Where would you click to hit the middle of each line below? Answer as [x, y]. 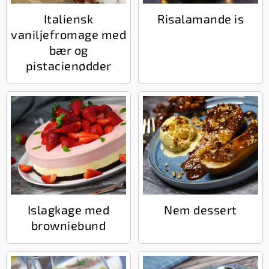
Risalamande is [201, 18]
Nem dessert [201, 209]
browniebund [68, 225]
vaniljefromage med [68, 34]
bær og [68, 50]
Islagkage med [68, 209]
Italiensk [68, 18]
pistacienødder [68, 65]
